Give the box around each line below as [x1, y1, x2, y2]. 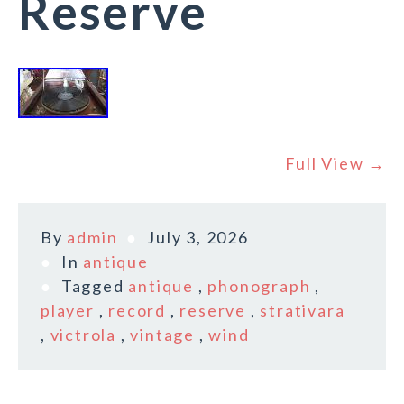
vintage [130, 325, 196, 345]
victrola [50, 325, 117, 345]
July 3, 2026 [147, 227, 249, 248]
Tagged [60, 276, 129, 297]
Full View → [285, 153, 386, 174]
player [41, 300, 95, 321]
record [108, 300, 167, 321]
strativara [260, 300, 345, 321]
